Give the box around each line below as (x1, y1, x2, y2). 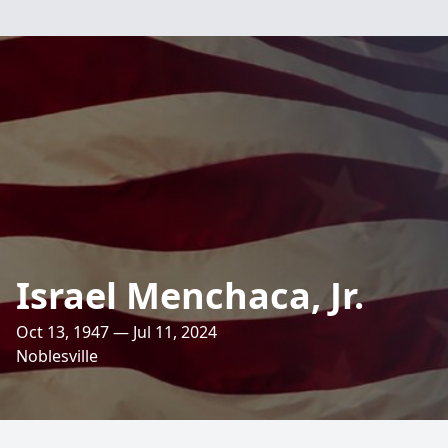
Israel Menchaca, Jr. (16, 271, 364, 320)
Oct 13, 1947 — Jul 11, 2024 (16, 321, 217, 343)
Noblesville (16, 345, 98, 367)
